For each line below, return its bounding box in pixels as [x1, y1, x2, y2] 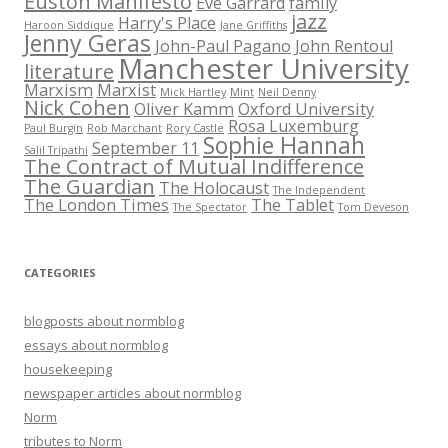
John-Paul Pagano [155, 35, 291, 58]
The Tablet [251, 194, 334, 217]
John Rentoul [295, 35, 393, 58]
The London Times [24, 194, 169, 217]
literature [24, 58, 114, 86]
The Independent [273, 183, 365, 198]
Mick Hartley [160, 85, 226, 100]
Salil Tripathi [24, 143, 88, 158]
